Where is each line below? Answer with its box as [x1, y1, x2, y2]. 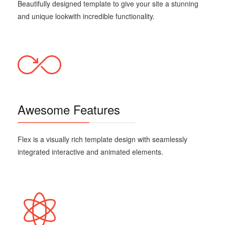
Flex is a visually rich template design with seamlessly [18, 134, 187, 145]
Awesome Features [18, 100, 120, 119]
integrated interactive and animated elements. [18, 147, 163, 157]
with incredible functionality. [68, 11, 155, 22]
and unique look [18, 11, 68, 22]
